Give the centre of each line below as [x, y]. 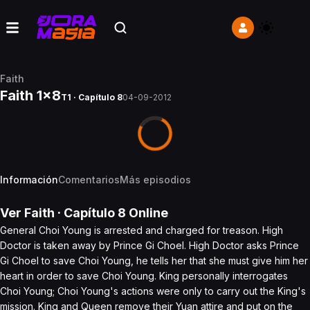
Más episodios [155, 180]
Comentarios [89, 180]
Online [147, 213]
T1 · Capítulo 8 [92, 97]
